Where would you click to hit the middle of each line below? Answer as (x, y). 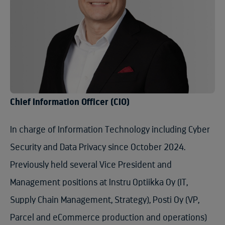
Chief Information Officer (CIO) (70, 102)
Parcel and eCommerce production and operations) (108, 218)
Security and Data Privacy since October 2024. (98, 147)
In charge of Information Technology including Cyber (110, 130)
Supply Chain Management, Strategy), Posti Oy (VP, (105, 200)
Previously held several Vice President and (91, 165)
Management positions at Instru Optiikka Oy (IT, (99, 183)
